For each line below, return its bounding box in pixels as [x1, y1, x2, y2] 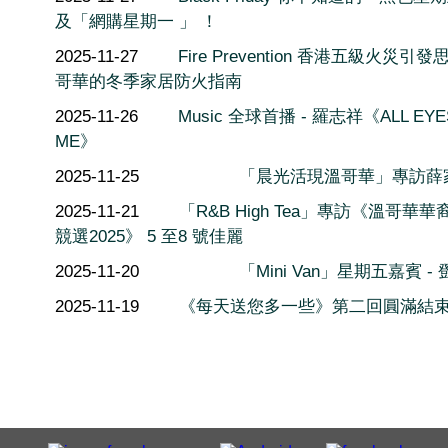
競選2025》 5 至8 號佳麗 [55, 226, 243, 246]
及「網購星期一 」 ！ [55, 11, 218, 31]
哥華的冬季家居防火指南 [55, 71, 242, 91]
